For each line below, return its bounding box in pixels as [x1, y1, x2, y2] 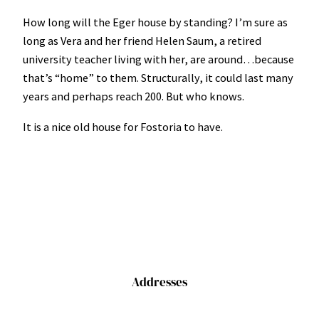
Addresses [132, 273, 187, 291]
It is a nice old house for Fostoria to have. [23, 119, 223, 134]
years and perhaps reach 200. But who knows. [23, 89, 244, 104]
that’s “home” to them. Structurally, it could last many [23, 70, 293, 85]
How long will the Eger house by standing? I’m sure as [23, 15, 288, 30]
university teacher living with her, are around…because [23, 52, 294, 67]
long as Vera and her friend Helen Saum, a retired [23, 33, 261, 48]
